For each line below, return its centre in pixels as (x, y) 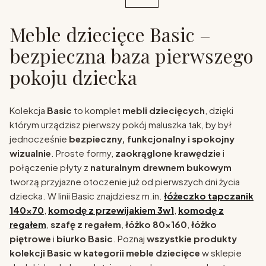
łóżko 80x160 (156, 224)
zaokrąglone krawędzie (168, 153)
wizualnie (30, 153)
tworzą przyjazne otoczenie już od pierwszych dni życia (125, 182)
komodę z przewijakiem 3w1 (111, 210)
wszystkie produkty (192, 239)
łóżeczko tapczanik (209, 196)
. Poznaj (130, 239)
